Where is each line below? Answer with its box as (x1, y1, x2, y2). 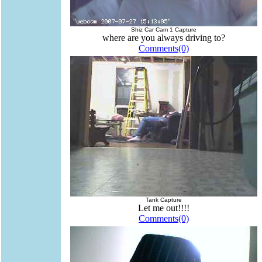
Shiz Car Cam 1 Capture (131, 26, 196, 33)
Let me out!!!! (138, 203, 189, 213)
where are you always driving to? (102, 33, 225, 43)
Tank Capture (146, 196, 182, 204)
